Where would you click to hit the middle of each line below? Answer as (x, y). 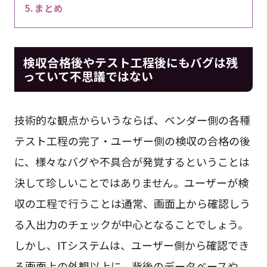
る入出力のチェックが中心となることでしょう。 (131, 224)
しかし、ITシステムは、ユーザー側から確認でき (131, 245)
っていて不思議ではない (94, 76)
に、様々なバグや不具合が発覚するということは (132, 161)
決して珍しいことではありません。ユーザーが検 (131, 182)
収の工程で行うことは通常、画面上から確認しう (132, 203)
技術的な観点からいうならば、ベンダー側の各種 (132, 119)
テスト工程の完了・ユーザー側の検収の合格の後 (132, 140)
